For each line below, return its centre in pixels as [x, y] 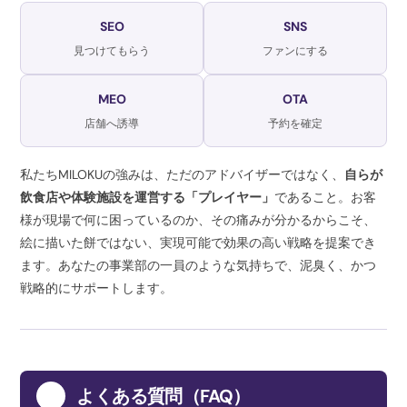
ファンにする [295, 50]
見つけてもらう [112, 50]
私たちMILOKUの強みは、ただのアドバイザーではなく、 [183, 174]
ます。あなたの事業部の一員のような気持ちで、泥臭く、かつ [199, 265]
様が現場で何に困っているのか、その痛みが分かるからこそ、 [199, 219]
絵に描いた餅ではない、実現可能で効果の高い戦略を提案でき [199, 242]
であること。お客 [326, 197]
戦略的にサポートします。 [97, 288]
